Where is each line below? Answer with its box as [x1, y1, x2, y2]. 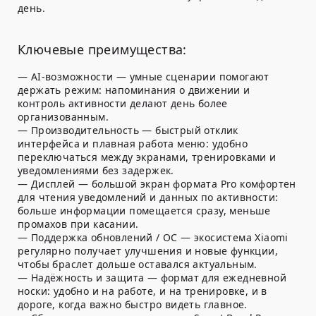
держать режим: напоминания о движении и [18, 83, 250, 97]
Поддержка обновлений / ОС [30, 231, 178, 245]
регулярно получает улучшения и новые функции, [18, 244, 278, 258]
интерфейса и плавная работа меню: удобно [18, 137, 248, 151]
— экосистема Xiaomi [177, 231, 288, 245]
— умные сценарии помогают [113, 70, 269, 84]
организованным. [18, 110, 109, 124]
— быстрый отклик [139, 123, 238, 138]
